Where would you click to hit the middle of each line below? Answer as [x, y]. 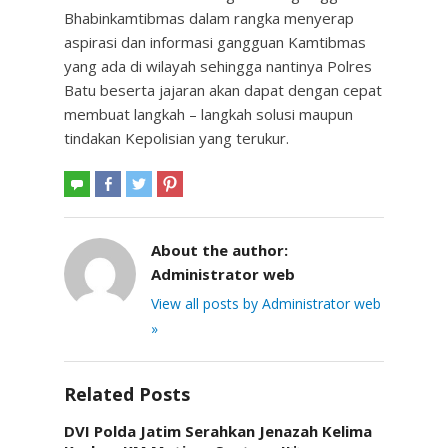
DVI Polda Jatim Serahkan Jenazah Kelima [218, 431]
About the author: [219, 250]
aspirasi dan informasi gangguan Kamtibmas [215, 42]
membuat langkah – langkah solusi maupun [208, 114]
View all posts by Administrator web [266, 303]
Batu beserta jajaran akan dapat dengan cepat [223, 90]
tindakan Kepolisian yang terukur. [176, 138]
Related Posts [127, 394]
